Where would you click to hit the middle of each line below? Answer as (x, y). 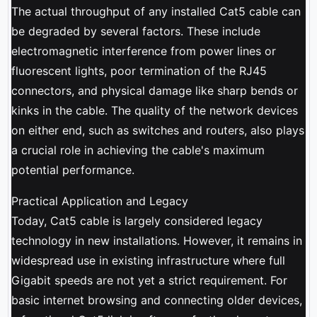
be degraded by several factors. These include (136, 31)
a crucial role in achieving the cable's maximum (138, 150)
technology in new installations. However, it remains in (156, 240)
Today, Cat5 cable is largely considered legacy (137, 220)
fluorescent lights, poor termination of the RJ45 (139, 70)
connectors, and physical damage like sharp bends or (154, 90)
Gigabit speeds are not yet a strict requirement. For (149, 280)
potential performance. (73, 169)
